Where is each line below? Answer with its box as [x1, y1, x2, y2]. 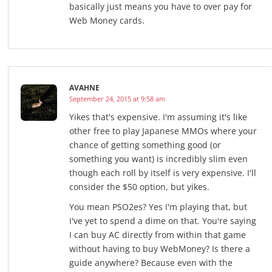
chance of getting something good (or [69, 139, 221, 151]
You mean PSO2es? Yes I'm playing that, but [69, 201, 247, 213]
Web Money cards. [69, 15, 144, 27]
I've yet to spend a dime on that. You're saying [69, 215, 256, 227]
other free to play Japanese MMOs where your [69, 125, 257, 137]
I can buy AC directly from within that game [69, 229, 246, 241]
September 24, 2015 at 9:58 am [69, 94, 165, 104]
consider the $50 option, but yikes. [69, 181, 209, 193]
